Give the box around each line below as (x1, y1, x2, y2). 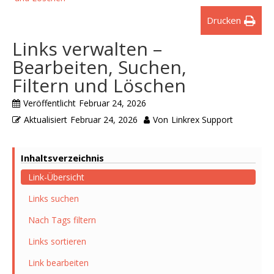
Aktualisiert (24, 114, 67, 126)
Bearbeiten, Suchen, (12, 54, 187, 80)
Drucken (207, 14, 241, 27)
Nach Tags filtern (28, 214, 96, 226)
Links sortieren (28, 235, 86, 248)
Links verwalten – (12, 36, 162, 62)
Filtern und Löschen (12, 73, 186, 98)
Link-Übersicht (28, 171, 84, 183)
